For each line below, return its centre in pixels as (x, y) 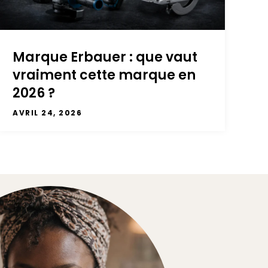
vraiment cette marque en (104, 75)
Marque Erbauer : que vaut (105, 57)
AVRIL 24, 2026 (48, 113)
